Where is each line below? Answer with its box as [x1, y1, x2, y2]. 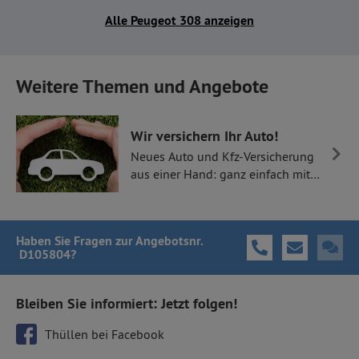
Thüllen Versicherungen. [131, 183, 264, 200]
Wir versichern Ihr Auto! [131, 126, 278, 145]
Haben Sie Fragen [16, 232, 112, 249]
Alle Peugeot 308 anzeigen [105, 12, 254, 29]
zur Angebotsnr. [112, 232, 203, 249]
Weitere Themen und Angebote [16, 74, 268, 99]
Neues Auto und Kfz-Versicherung [131, 147, 314, 164]
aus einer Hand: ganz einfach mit [131, 165, 310, 182]
